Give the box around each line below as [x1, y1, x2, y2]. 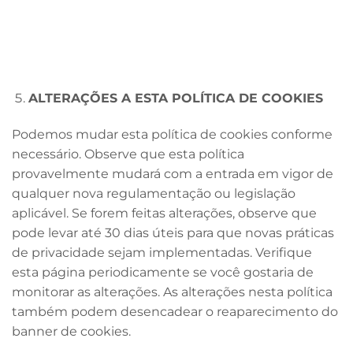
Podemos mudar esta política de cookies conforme [12, 126, 333, 142]
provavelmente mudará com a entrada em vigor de [12, 165, 333, 181]
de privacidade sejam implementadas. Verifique [12, 244, 312, 260]
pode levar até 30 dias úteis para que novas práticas [12, 225, 334, 240]
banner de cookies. [12, 323, 131, 339]
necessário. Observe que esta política [12, 146, 244, 162]
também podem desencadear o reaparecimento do [12, 303, 338, 319]
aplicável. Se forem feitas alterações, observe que [12, 205, 317, 221]
